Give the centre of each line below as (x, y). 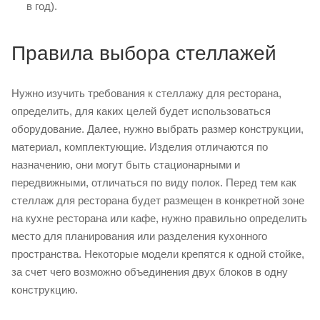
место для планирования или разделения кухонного (139, 236)
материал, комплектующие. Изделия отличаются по (140, 146)
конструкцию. (45, 289)
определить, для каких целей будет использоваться (141, 111)
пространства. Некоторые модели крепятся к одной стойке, (158, 254)
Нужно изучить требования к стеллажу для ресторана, (146, 93)
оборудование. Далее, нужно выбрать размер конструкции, (157, 129)
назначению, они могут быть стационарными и (126, 164)
